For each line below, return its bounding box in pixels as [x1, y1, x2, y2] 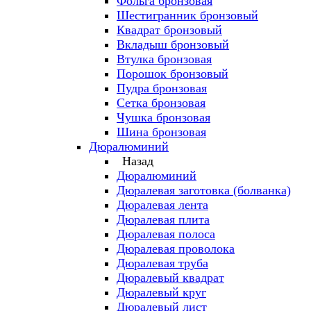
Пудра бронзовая [117, 81, 207, 95]
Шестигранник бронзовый [117, 8, 258, 22]
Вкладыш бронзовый [117, 37, 229, 51]
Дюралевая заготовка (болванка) [117, 183, 291, 197]
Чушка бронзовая [117, 110, 210, 124]
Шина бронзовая [117, 125, 206, 139]
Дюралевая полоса [117, 227, 215, 241]
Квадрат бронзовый [117, 23, 222, 37]
